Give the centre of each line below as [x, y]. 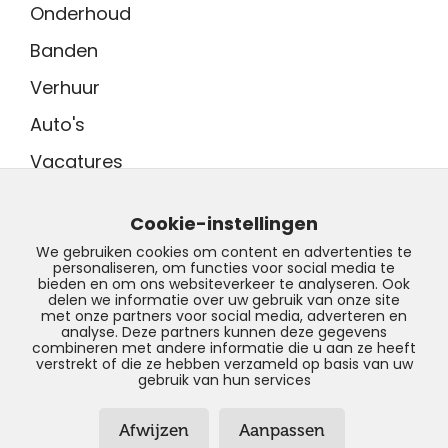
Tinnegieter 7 [88, 216]
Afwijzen [153, 430]
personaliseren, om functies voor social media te [224, 268]
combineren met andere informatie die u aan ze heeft [224, 348]
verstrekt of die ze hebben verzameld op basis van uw [224, 364]
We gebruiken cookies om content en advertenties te [224, 252]
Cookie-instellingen [224, 223]
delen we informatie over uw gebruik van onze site [224, 300]
